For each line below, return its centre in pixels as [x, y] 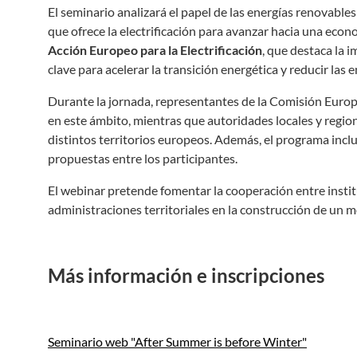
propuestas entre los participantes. [143, 158]
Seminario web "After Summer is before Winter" [177, 341]
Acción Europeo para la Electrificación [155, 50]
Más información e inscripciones [186, 275]
